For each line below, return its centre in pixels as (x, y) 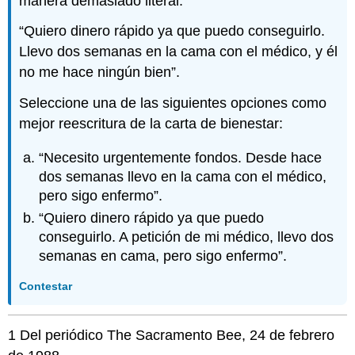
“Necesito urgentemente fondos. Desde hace (181, 157)
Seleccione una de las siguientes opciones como (173, 103)
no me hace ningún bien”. (100, 73)
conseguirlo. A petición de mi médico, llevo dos (187, 237)
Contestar (46, 286)
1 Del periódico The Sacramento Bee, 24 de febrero (172, 336)
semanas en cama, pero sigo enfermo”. (163, 256)
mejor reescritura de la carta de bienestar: (151, 124)
